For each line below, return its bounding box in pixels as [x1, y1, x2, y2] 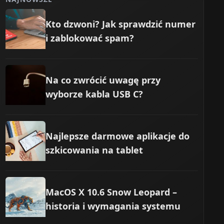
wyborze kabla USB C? [45, 87, 143, 100]
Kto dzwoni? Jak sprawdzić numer [45, 17, 196, 30]
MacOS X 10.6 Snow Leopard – [45, 185, 177, 198]
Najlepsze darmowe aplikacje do [45, 129, 190, 142]
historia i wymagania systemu [45, 199, 181, 212]
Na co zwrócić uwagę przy [45, 73, 161, 86]
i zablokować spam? [45, 31, 134, 44]
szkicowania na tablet [45, 143, 143, 156]
